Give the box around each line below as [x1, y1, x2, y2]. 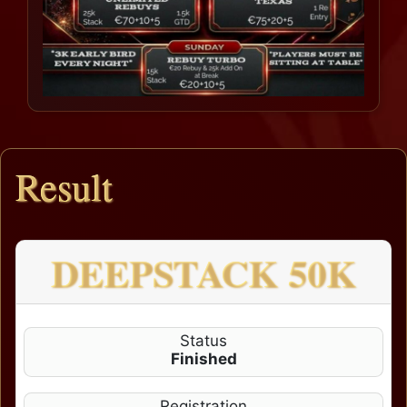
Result [15, 160, 113, 212]
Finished [170, 350, 237, 369]
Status [175, 332, 232, 351]
